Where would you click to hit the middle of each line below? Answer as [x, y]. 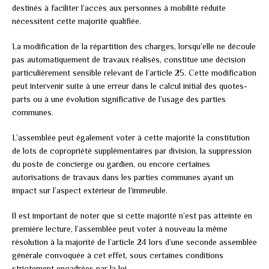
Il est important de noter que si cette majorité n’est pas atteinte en [132, 215]
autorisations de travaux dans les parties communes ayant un [123, 177]
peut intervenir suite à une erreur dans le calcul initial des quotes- [130, 86]
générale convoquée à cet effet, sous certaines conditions [118, 255]
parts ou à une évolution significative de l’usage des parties [119, 99]
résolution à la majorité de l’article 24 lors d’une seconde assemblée [134, 242]
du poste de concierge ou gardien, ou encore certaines [111, 164]
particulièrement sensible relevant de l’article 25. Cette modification [134, 72]
